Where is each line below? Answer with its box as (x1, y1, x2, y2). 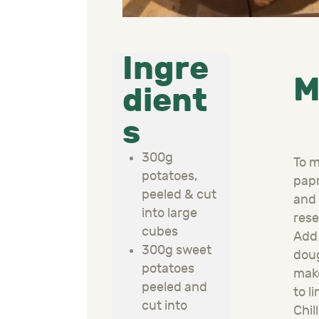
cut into (142, 298, 187, 314)
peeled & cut (142, 187, 216, 203)
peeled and (142, 280, 207, 296)
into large (142, 206, 197, 221)
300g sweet (142, 243, 211, 258)
